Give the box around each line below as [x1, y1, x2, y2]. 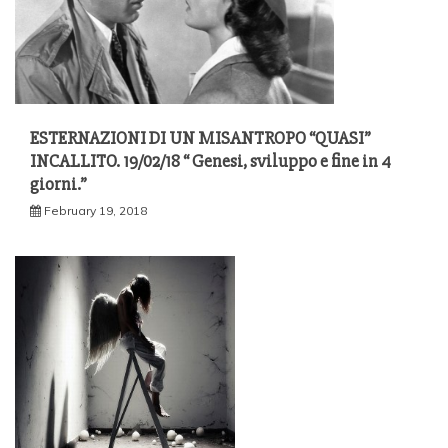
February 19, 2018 [44, 202, 147, 218]
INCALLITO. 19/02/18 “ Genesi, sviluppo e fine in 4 [30, 149, 391, 172]
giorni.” [30, 172, 87, 195]
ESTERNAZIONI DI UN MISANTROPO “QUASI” [30, 126, 371, 149]
